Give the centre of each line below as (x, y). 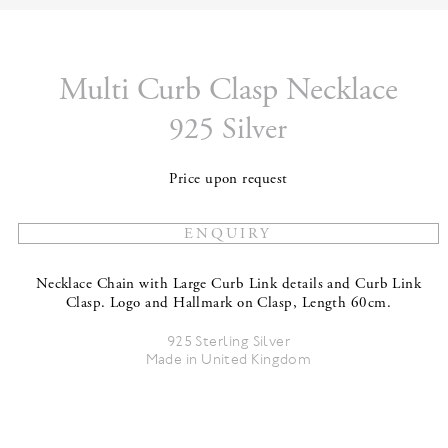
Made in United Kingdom (228, 359)
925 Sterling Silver (228, 341)
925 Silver (228, 130)
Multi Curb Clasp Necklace (228, 90)
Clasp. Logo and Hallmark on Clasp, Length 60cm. (228, 303)
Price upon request (228, 179)
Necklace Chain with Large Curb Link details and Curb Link (228, 284)
